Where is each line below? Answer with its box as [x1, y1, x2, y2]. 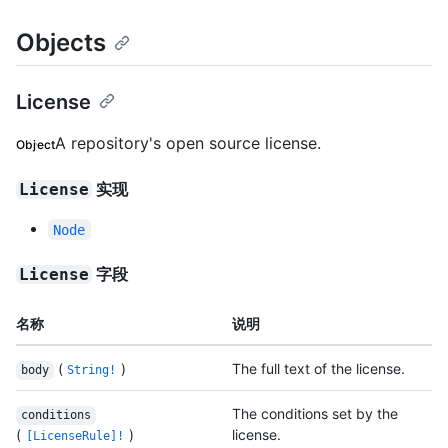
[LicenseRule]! [25, 429, 124, 444]
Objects [16, 28, 106, 58]
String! [67, 363, 117, 378]
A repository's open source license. [55, 133, 322, 154]
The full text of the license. [232, 360, 405, 378]
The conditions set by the [232, 405, 398, 423]
